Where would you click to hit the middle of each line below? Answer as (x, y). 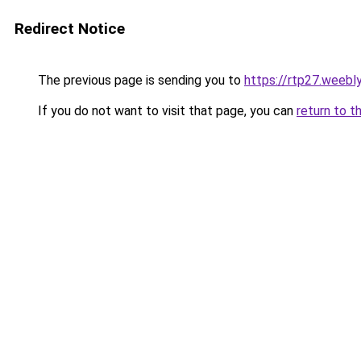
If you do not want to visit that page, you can (166, 111)
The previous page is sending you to (139, 80)
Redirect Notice (70, 29)
